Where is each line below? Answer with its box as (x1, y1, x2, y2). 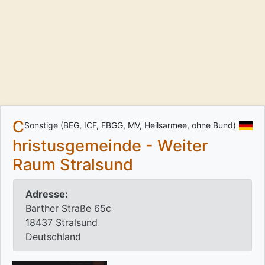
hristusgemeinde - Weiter (12, 136, 208, 156)
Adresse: (25, 188, 68, 201)
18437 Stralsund (25, 216, 98, 229)
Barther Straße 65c (25, 202, 111, 215)
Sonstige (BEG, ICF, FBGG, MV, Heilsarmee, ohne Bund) (24, 120, 236, 131)
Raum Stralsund (12, 155, 133, 175)
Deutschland (25, 231, 81, 243)
